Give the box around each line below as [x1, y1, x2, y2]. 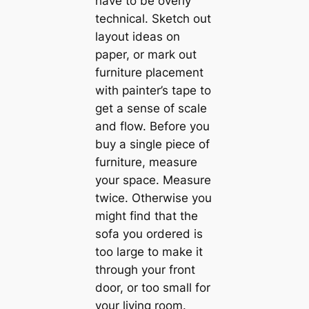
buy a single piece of [94, 137, 210, 151]
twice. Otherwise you [94, 190, 212, 205]
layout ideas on [94, 29, 180, 43]
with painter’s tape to [94, 83, 211, 97]
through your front [94, 262, 195, 277]
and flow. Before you [94, 119, 210, 133]
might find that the [94, 208, 198, 223]
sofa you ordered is [94, 226, 203, 241]
